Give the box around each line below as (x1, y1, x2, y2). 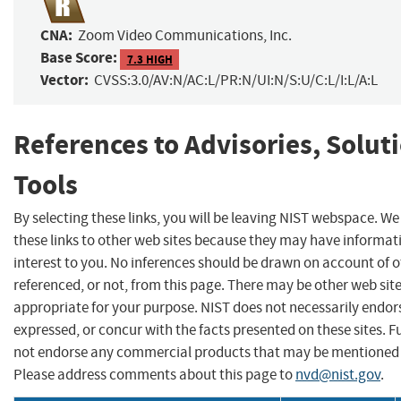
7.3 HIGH (126, 51, 173, 67)
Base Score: (40, 47, 117, 69)
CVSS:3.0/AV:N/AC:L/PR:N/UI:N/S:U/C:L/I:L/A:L (94, 71, 378, 90)
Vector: (40, 70, 89, 91)
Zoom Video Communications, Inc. (78, 26, 292, 46)
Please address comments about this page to (13, 364, 295, 384)
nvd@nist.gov (295, 364, 380, 384)
